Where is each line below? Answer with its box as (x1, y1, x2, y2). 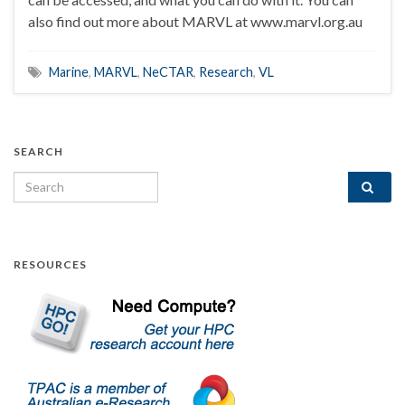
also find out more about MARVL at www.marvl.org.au (28, 12, 363, 30)
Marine (49, 63, 89, 80)
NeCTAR (143, 63, 193, 80)
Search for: (13, 172, 87, 190)
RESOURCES (14, 257, 87, 271)
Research (199, 63, 253, 80)
